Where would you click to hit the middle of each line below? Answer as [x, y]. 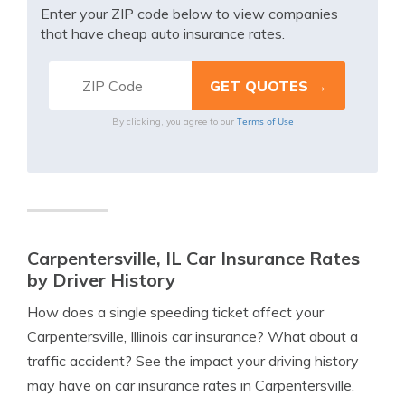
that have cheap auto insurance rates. [163, 33]
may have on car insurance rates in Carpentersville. [191, 385]
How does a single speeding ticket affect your [175, 312]
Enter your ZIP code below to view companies [189, 14]
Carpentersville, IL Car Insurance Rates [193, 258]
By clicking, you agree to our [174, 122]
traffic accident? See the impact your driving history [193, 361]
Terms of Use [265, 121]
